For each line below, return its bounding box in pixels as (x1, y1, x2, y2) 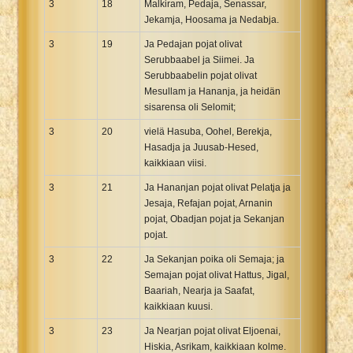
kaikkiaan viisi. (144, 157, 206, 169)
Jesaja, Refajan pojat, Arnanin (144, 197, 273, 209)
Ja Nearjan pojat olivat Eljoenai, (144, 325, 281, 336)
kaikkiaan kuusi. (144, 300, 213, 312)
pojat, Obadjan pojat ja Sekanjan (144, 213, 284, 225)
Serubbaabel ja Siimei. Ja (144, 54, 255, 65)
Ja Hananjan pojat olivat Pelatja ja (144, 181, 291, 193)
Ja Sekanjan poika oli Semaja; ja (144, 253, 284, 265)
